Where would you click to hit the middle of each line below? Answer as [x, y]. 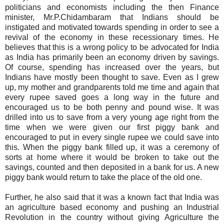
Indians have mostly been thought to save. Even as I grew [112, 77]
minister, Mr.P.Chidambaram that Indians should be [112, 17]
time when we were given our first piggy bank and [112, 127]
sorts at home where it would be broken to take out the [112, 157]
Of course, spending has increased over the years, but [112, 67]
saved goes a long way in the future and [134, 97]
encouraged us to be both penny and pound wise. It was [112, 107]
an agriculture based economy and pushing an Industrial [112, 207]
